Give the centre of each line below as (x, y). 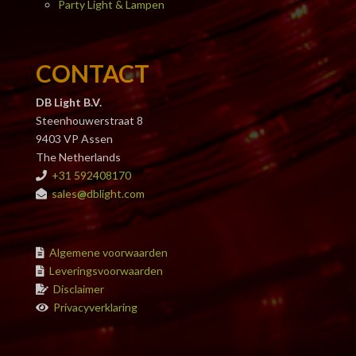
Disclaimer (78, 288)
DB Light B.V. (68, 102)
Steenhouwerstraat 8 (89, 120)
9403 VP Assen (74, 138)
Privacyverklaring (95, 307)
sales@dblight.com (98, 193)
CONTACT (92, 73)
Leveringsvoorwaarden (106, 270)
